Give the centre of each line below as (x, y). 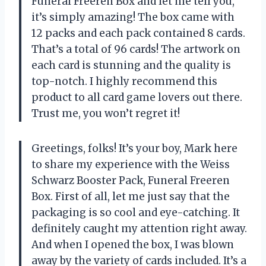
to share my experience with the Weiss (131, 165)
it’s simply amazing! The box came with (133, 18)
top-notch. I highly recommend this (124, 82)
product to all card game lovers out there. (137, 98)
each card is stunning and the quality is (131, 66)
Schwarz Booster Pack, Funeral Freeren (131, 181)
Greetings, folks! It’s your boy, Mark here (134, 149)
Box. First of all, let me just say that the (131, 197)
